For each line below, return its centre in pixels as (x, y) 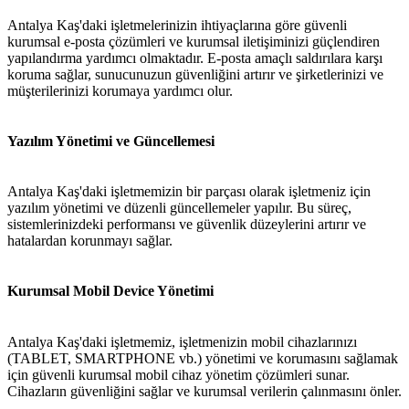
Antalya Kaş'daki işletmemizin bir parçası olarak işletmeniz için (189, 192)
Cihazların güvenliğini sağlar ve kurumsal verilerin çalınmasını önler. (204, 391)
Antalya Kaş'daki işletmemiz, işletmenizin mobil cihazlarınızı (182, 341)
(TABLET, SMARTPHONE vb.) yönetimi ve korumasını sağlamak (203, 358)
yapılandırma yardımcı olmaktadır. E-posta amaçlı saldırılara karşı (195, 58)
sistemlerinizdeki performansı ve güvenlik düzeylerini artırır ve (187, 225)
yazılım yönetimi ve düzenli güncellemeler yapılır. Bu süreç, (179, 208)
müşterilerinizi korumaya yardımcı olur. (120, 90)
